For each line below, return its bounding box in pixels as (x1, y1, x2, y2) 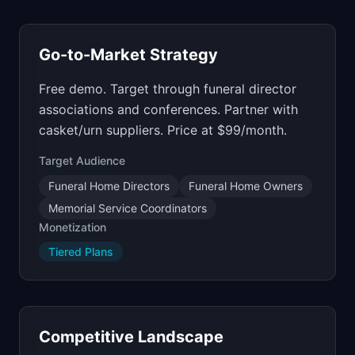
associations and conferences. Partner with (39, 101, 298, 117)
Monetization (39, 220, 106, 234)
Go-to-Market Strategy (39, 45, 218, 64)
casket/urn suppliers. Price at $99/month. (39, 122, 287, 138)
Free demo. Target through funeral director (39, 81, 296, 97)
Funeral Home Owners (189, 179, 303, 193)
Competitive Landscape (39, 327, 223, 346)
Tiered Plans (48, 245, 113, 258)
